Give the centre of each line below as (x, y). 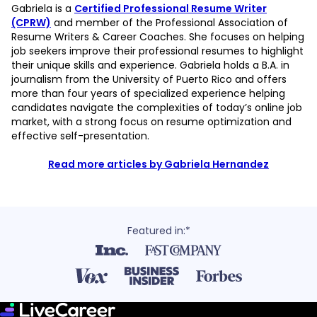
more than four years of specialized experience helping (148, 94)
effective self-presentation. (80, 136)
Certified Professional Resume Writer (171, 9)
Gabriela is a (43, 9)
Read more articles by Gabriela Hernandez (158, 165)
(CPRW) (31, 23)
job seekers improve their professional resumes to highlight (157, 51)
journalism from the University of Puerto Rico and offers (149, 80)
